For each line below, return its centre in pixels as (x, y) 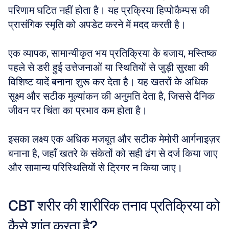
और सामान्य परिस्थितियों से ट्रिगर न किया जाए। (95, 168)
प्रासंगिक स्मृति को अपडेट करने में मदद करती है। (98, 25)
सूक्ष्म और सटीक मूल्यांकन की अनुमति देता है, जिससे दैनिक (111, 96)
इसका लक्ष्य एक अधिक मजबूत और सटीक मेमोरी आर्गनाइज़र (114, 139)
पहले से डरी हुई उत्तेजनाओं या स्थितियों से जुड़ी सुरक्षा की (109, 67)
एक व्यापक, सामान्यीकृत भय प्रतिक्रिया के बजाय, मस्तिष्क (112, 53)
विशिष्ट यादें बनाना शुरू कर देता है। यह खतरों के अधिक (108, 82)
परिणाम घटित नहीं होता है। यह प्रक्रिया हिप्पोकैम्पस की (109, 10)
